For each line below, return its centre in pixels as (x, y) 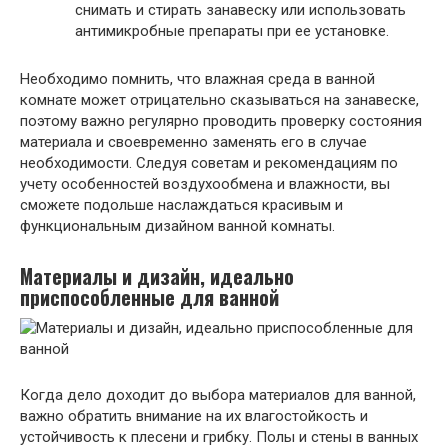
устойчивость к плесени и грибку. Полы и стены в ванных (219, 436)
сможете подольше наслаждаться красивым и (181, 204)
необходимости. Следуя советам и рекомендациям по (209, 162)
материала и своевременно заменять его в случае (193, 141)
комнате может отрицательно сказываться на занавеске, (219, 99)
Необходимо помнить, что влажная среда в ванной (197, 78)
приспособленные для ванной (149, 297)
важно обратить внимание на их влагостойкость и (194, 415)
